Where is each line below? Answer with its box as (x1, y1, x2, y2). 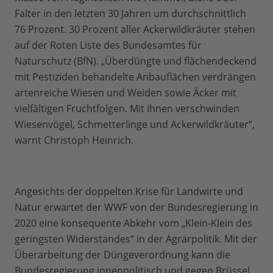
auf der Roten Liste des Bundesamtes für (15, 38, 202, 52)
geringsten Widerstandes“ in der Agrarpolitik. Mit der (15, 232, 257, 246)
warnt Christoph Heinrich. (15, 133, 133, 147)
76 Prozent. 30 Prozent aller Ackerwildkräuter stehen (15, 23, 255, 36)
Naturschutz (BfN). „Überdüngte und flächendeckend (15, 54, 257, 68)
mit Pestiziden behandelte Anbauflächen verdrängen (15, 70, 256, 83)
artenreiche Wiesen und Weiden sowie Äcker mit (15, 86, 236, 99)
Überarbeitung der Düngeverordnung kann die (15, 248, 230, 261)
